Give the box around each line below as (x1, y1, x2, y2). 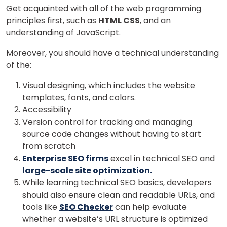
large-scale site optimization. (22, 164, 152, 176)
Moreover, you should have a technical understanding (6, 47, 219, 59)
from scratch (22, 140, 75, 152)
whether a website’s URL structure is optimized (22, 213, 208, 225)
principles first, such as (6, 14, 98, 26)
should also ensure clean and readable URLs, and (22, 188, 215, 201)
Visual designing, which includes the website (22, 79, 195, 91)
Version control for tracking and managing (22, 116, 192, 128)
